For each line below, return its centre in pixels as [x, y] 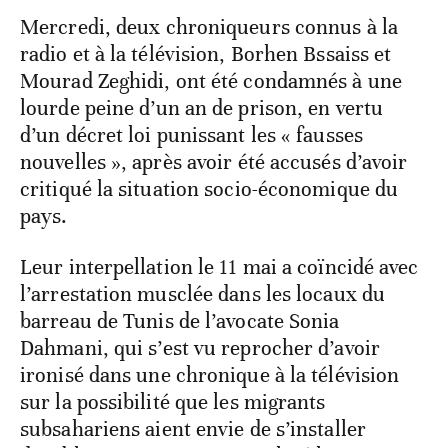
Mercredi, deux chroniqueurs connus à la [209, 27]
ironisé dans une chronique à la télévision [210, 375]
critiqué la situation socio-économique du [209, 189]
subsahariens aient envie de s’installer [193, 429]
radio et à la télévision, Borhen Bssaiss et [206, 54]
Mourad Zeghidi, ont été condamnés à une [211, 81]
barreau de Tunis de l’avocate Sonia [180, 321]
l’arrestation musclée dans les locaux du [203, 294]
